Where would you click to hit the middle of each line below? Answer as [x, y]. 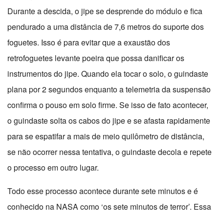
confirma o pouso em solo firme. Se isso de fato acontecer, [108, 105]
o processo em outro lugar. [53, 168]
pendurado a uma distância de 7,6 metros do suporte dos [106, 27]
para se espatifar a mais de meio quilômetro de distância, [106, 136]
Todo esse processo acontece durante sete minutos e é [103, 191]
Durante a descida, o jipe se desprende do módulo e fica [105, 11]
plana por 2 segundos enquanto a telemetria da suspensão [109, 89]
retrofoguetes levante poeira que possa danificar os [96, 58]
